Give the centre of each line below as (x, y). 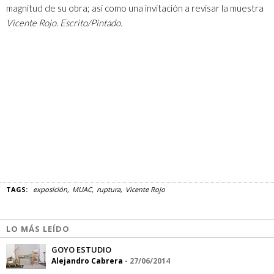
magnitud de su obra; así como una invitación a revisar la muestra (135, 8)
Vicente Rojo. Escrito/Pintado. (64, 22)
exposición (50, 189)
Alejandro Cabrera (87, 261)
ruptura (109, 189)
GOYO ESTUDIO (81, 249)
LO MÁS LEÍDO (38, 228)
